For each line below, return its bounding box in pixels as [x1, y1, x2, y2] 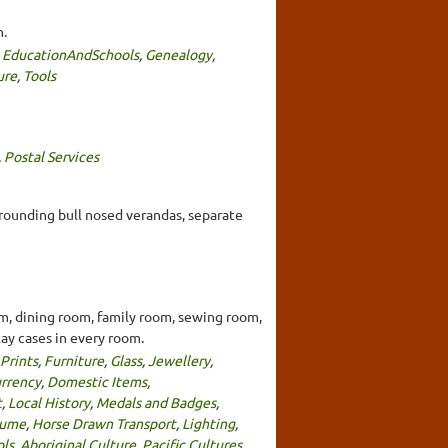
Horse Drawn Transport [32, 413, 176, 432]
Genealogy [145, 44, 212, 63]
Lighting [182, 413, 235, 432]
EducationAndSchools [2, 44, 139, 63]
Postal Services [4, 146, 99, 165]
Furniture [44, 350, 104, 369]
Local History [8, 392, 90, 411]
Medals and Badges [96, 392, 216, 411]
